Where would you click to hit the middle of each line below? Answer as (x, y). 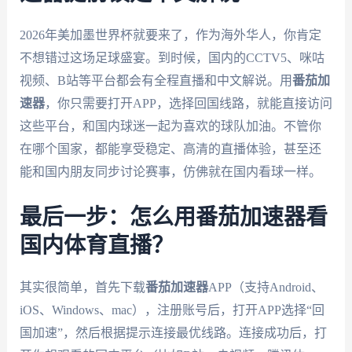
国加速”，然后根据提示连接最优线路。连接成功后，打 (173, 332)
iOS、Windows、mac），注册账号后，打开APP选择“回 (172, 310)
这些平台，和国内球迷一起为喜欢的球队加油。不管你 (170, 126)
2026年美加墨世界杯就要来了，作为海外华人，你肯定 (170, 35)
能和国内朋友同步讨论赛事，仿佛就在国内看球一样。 (170, 172)
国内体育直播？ (96, 246)
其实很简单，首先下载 (82, 287)
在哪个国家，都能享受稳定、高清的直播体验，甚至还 (170, 149)
